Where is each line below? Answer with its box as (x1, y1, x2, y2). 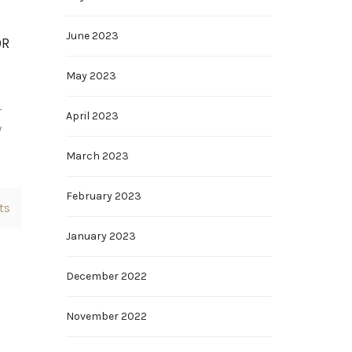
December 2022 (65, 269, 147, 283)
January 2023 (65, 229, 136, 243)
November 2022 (65, 310, 147, 323)
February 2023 (65, 189, 141, 203)
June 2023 (65, 29, 119, 42)
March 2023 (65, 149, 129, 163)
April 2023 (65, 109, 119, 123)
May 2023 (65, 69, 116, 82)
